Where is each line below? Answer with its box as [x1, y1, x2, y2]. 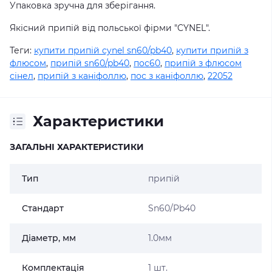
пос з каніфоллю [131, 70, 203, 81]
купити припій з [176, 45, 248, 56]
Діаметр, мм [22, 233, 76, 243]
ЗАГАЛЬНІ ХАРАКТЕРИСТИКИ [10, 141, 144, 152]
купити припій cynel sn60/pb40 [34, 45, 172, 56]
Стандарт [22, 203, 64, 214]
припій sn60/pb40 [50, 58, 129, 69]
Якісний [10, 22, 46, 33]
